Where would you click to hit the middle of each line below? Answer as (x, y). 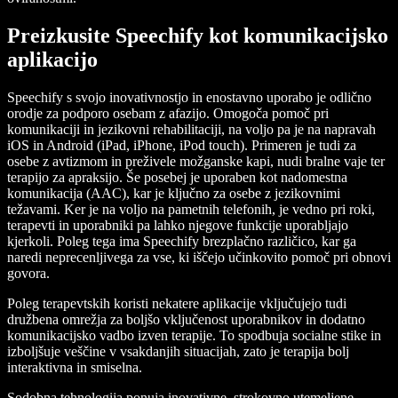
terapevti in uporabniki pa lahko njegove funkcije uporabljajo (178, 225)
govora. (28, 273)
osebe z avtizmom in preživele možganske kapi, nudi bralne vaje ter (196, 161)
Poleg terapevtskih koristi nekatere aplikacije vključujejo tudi (177, 303)
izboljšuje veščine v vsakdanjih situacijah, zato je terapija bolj (178, 351)
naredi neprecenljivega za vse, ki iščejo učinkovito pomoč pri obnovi (199, 257)
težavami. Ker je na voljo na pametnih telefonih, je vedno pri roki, (191, 209)
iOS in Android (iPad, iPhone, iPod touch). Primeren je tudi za (182, 145)
